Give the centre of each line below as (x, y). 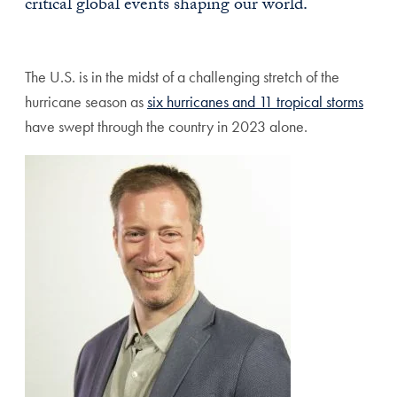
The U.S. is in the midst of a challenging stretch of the (182, 77)
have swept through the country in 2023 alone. (166, 126)
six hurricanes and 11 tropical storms (255, 101)
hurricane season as (86, 101)
